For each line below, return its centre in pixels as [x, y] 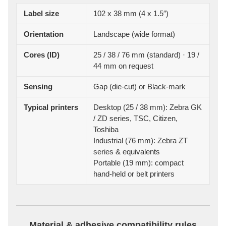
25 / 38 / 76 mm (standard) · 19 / [147, 55]
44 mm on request [124, 66]
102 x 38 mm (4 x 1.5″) [131, 14]
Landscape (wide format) [134, 34]
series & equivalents [127, 152]
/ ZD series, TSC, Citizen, [136, 119]
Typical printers [51, 107]
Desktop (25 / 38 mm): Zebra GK [148, 107]
